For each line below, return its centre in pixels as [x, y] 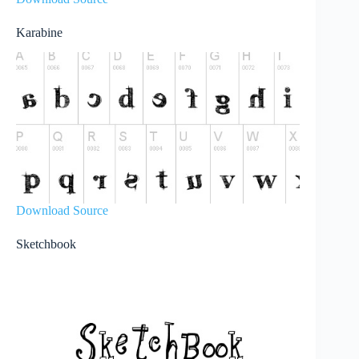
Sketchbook [46, 244]
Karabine [39, 33]
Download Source [62, 211]
